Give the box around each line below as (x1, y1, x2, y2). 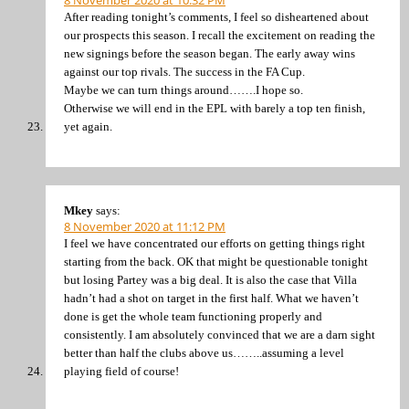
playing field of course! (64, 363, 179, 378)
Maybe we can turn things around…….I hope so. (64, 83, 303, 98)
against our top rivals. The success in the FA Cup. (64, 65, 305, 79)
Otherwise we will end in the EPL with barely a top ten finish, (64, 101, 365, 116)
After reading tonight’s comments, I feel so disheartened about (64, 10, 369, 25)
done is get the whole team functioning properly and (64, 309, 322, 323)
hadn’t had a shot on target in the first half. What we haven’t (64, 290, 359, 305)
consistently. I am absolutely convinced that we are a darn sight (64, 327, 375, 341)
